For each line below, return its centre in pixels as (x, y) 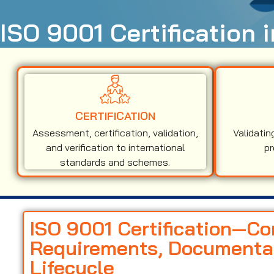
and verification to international (115, 147)
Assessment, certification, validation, (115, 132)
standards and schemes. (115, 162)
